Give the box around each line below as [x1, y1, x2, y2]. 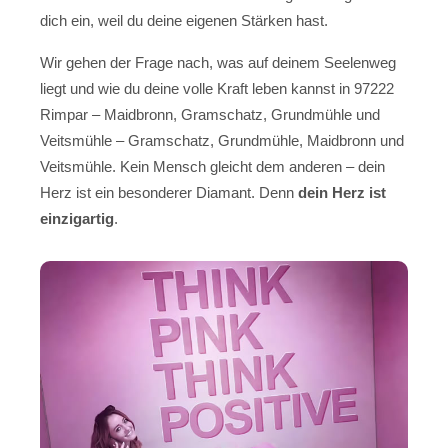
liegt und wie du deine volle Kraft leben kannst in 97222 [40, 80, 394, 98]
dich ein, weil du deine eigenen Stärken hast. [40, 11, 328, 29]
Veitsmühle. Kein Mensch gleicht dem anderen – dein [40, 158, 385, 176]
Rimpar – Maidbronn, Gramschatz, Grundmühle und [40, 106, 380, 124]
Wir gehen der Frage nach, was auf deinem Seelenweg [40, 54, 396, 72]
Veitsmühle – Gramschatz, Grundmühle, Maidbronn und [40, 132, 404, 150]
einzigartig [40, 210, 114, 228]
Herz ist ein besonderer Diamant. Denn [40, 184, 298, 202]
